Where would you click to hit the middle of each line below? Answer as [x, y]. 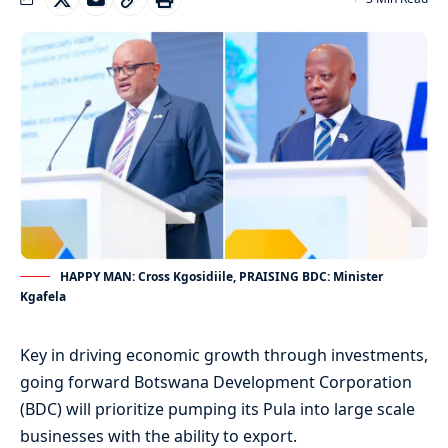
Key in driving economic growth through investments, [224, 355]
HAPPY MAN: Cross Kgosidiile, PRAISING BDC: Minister [221, 277]
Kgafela [43, 297]
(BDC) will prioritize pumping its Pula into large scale [217, 409]
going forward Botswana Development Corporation [216, 382]
